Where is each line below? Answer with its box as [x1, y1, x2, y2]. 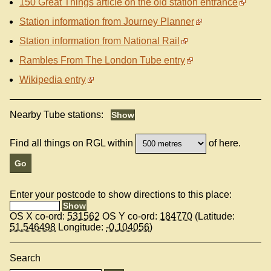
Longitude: [56, 222, 106, 233]
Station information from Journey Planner [19, 16, 194, 27]
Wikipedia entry [19, 74, 86, 85]
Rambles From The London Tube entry [19, 55, 185, 66]
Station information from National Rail [19, 36, 180, 47]
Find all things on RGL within [10, 137, 133, 148]
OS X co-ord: [10, 211, 67, 222]
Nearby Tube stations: [10, 109, 106, 120]
